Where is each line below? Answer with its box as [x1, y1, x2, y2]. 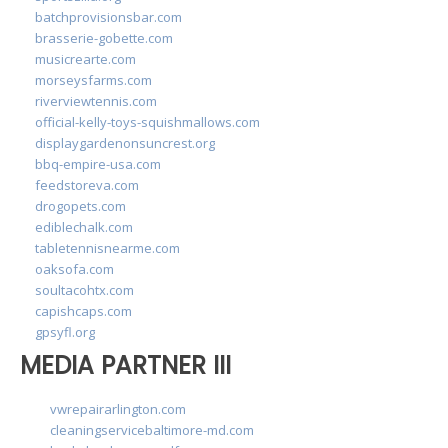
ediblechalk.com [35, 217, 133, 236]
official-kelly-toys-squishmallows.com [35, 112, 260, 131]
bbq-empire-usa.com [35, 154, 161, 173]
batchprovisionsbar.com [35, 7, 182, 26]
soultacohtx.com [35, 280, 134, 299]
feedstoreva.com [35, 175, 139, 194]
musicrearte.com [35, 49, 136, 68]
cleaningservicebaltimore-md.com [50, 421, 254, 440]
